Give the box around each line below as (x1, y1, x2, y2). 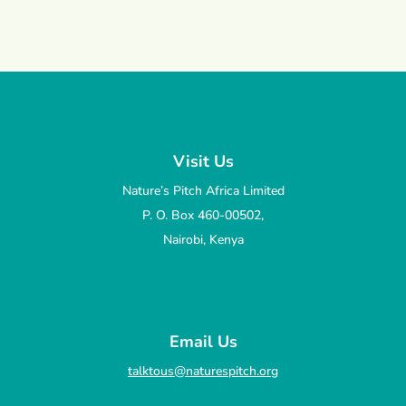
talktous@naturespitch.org (128, 362, 278, 381)
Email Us (169, 331, 237, 353)
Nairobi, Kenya (162, 230, 244, 248)
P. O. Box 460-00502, (142, 206, 264, 224)
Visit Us (172, 150, 234, 172)
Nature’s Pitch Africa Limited (121, 181, 285, 199)
